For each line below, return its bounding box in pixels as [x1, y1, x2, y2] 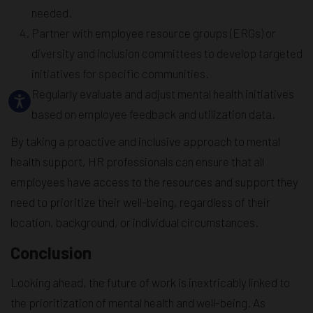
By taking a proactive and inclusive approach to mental [10, 134, 280, 149]
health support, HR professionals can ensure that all [10, 154, 264, 169]
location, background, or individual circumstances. [10, 215, 259, 230]
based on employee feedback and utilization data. [31, 107, 275, 122]
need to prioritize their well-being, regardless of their [10, 195, 270, 210]
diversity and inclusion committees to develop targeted [31, 46, 303, 61]
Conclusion [10, 242, 92, 263]
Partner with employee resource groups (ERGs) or [31, 26, 276, 41]
